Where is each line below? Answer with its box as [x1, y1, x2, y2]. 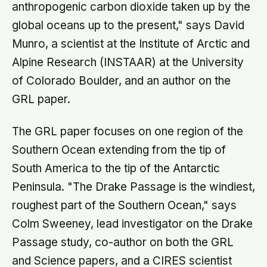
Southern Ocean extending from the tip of [12, 142, 226, 157]
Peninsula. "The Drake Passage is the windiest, [12, 179, 255, 194]
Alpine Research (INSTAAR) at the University [12, 55, 244, 69]
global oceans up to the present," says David [12, 18, 244, 32]
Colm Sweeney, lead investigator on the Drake [12, 216, 253, 231]
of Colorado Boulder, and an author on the [12, 73, 231, 88]
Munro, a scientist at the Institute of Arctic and [12, 36, 250, 51]
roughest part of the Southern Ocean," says [12, 198, 237, 212]
